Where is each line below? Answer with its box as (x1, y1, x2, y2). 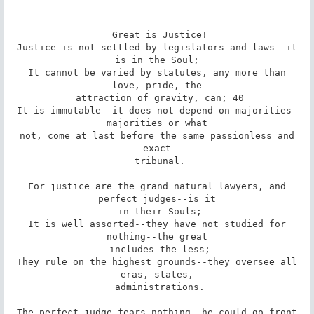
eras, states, (121, 268, 193, 280)
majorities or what (107, 117, 207, 128)
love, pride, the (112, 79, 202, 90)
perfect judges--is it (98, 193, 216, 204)
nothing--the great (107, 231, 207, 242)
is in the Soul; (115, 54, 199, 65)
